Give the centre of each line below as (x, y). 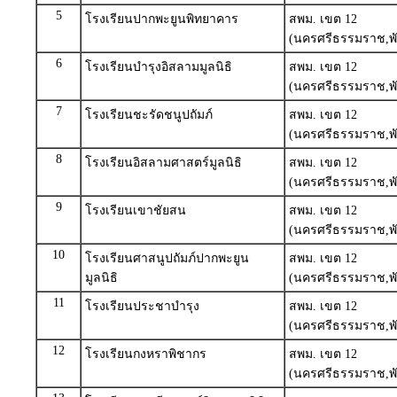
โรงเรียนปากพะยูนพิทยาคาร (162, 19)
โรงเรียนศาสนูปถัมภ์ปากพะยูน (167, 258)
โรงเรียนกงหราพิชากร (146, 354)
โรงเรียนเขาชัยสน (136, 210)
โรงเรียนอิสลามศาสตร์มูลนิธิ (163, 163)
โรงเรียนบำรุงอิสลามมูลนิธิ (159, 67)
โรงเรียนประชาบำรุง (142, 306)
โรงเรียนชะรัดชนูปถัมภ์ (149, 115)
